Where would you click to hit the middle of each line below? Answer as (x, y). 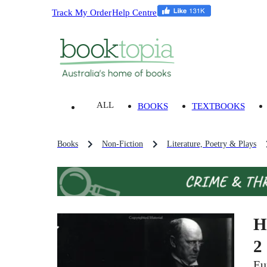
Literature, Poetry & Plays (212, 144)
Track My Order (82, 12)
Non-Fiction (122, 144)
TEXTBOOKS (218, 106)
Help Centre (135, 12)
